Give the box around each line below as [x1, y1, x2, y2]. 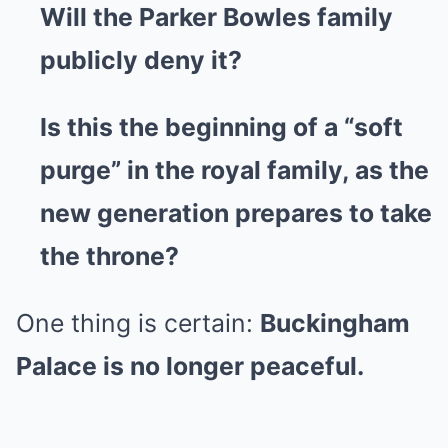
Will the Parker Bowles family [40, 2, 393, 32]
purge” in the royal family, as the [40, 155, 429, 185]
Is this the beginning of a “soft [40, 112, 403, 142]
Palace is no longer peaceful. [16, 351, 364, 381]
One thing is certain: [16, 308, 260, 338]
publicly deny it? [40, 45, 242, 75]
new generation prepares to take [40, 198, 432, 228]
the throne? [40, 241, 179, 271]
